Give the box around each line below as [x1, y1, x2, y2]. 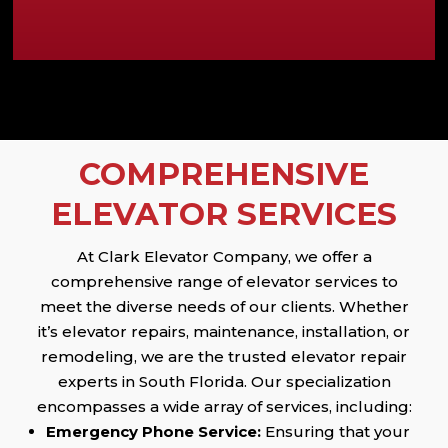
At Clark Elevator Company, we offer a [76, 247, 372, 267]
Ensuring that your [261, 422, 411, 442]
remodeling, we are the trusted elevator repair [41, 347, 407, 367]
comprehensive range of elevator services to [50, 272, 398, 292]
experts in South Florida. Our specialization [57, 372, 391, 392]
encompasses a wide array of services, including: [36, 397, 412, 417]
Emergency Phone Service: [46, 422, 262, 442]
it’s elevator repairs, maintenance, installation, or [38, 322, 410, 342]
